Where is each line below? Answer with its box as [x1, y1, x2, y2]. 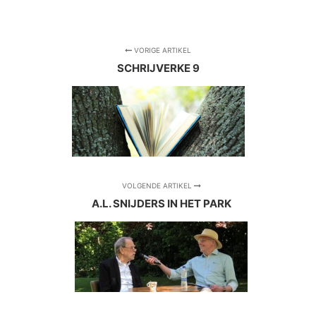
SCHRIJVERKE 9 [116, 61, 200, 75]
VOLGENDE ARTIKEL [121, 181, 194, 190]
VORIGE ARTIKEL [132, 46, 191, 55]
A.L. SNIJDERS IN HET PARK [91, 197, 231, 211]
